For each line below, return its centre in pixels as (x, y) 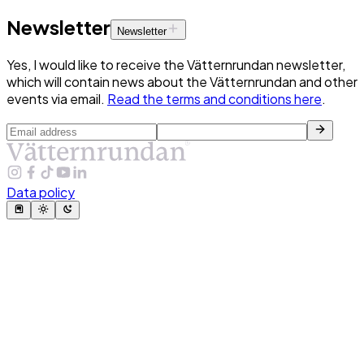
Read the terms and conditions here (214, 99)
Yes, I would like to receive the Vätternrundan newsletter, (176, 65)
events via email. (57, 99)
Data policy (41, 193)
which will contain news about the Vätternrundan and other (182, 82)
